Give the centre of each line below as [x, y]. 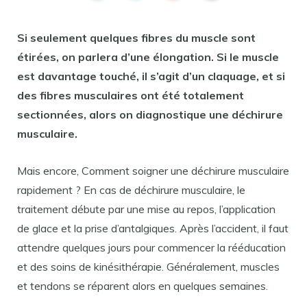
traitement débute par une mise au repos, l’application [146, 209]
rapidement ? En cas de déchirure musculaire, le [131, 190]
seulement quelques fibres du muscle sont [142, 38]
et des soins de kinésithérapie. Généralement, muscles [148, 267]
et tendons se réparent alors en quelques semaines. [143, 286]
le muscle [253, 57]
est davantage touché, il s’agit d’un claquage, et [147, 76]
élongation [182, 57]
